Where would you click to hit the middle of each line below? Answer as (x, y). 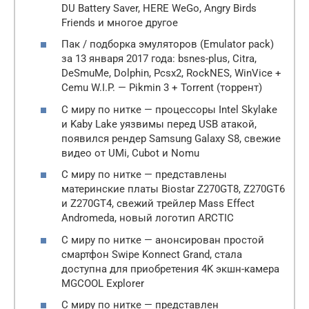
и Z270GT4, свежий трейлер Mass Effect (158, 204)
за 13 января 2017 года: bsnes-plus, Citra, (159, 59)
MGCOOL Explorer (103, 283)
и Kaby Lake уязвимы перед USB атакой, (159, 124)
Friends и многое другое (120, 22)
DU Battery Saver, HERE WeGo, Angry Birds (159, 8)
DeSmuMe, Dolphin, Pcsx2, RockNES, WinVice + (171, 73)
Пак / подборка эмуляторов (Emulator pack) (168, 44)
